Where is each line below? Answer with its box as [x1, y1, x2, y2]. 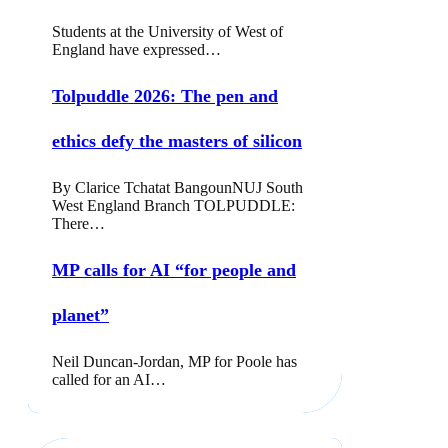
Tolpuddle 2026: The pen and [52, 85, 278, 106]
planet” [52, 304, 109, 325]
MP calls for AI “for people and [52, 259, 296, 280]
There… [52, 214, 105, 232]
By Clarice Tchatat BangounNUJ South [52, 178, 303, 196]
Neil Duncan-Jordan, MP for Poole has [52, 352, 297, 370]
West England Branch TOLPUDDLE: [52, 196, 295, 214]
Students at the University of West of [52, 22, 283, 40]
